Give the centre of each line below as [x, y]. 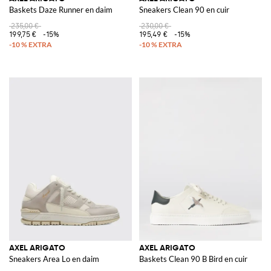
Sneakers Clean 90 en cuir [184, 10]
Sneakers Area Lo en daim [54, 259]
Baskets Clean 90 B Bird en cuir [193, 259]
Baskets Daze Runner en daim [61, 10]
